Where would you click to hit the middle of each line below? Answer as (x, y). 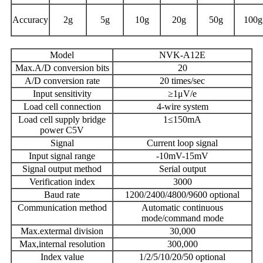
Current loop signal (182, 143)
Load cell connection (62, 106)
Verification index (62, 181)
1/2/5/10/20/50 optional (182, 257)
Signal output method (62, 168)
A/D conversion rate (62, 80)
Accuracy (30, 19)
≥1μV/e (182, 93)
